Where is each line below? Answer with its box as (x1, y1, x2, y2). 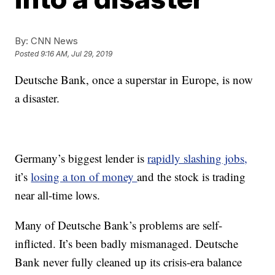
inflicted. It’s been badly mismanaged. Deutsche (15, 236, 239, 251)
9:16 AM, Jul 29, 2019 (41, 49, 113, 59)
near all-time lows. (15, 187, 101, 203)
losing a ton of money (31, 169, 137, 184)
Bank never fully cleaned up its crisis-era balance (15, 254, 242, 269)
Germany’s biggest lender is (15, 150, 148, 166)
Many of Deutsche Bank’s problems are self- (15, 217, 223, 233)
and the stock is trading (137, 169, 246, 184)
